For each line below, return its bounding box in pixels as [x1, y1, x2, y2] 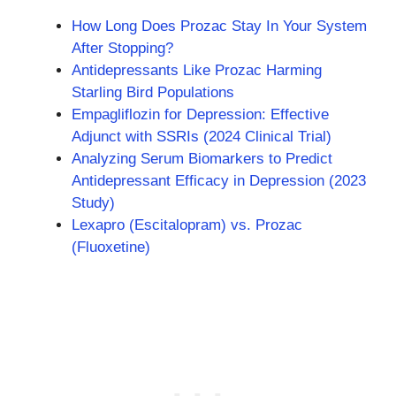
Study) [72, 194, 115, 211]
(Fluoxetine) [72, 239, 150, 255]
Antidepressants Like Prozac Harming [72, 62, 322, 79]
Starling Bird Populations [72, 84, 234, 101]
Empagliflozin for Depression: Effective [72, 106, 329, 123]
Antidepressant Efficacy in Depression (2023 [72, 172, 366, 189]
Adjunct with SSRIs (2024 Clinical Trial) [72, 128, 331, 145]
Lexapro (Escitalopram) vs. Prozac [72, 217, 302, 233]
